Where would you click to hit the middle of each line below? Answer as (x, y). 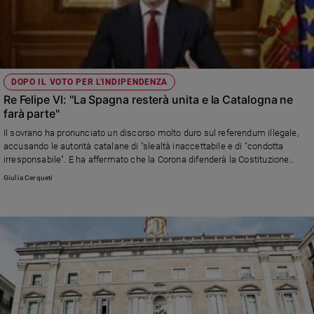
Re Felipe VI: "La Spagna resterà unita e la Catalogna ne (148, 100)
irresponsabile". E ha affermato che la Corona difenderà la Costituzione (146, 160)
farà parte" (31, 114)
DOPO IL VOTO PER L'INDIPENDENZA (89, 82)
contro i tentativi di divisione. (61, 173)
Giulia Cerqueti (28, 177)
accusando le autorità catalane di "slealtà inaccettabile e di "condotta (143, 146)
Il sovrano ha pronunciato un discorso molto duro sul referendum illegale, (151, 133)
